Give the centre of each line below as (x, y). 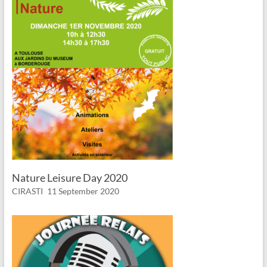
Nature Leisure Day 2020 (69, 178)
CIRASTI (27, 191)
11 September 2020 (83, 191)
